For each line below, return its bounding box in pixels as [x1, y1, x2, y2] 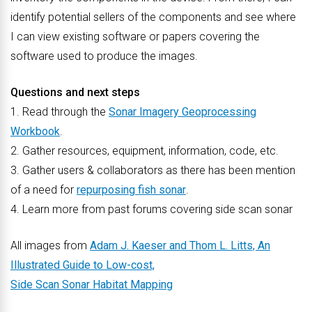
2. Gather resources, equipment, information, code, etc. [10, 144, 279, 157]
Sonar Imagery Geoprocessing [109, 105, 256, 118]
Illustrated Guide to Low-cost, [10, 258, 155, 272]
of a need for [10, 183, 77, 196]
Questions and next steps [10, 86, 140, 99]
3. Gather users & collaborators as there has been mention [10, 164, 295, 177]
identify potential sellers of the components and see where [10, 10, 296, 24]
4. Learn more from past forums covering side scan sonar [10, 203, 292, 216]
